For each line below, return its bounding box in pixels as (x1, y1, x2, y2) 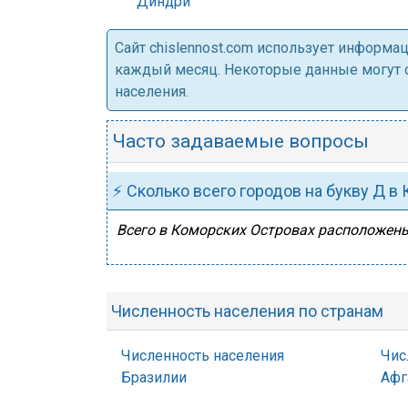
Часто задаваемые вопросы (112, 130, 369, 152)
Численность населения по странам (111, 301, 383, 321)
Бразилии (121, 369, 187, 386)
